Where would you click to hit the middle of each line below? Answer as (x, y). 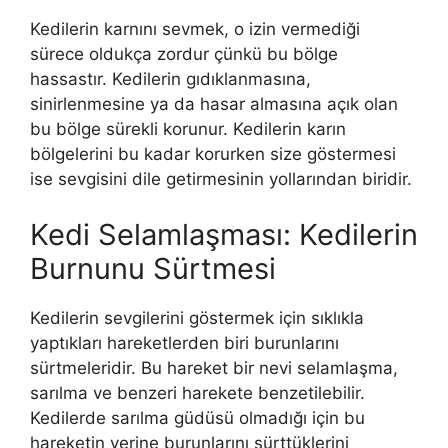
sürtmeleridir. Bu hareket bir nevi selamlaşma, (214, 367)
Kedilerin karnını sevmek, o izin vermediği (195, 29)
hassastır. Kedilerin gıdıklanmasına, (170, 79)
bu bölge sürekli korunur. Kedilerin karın (188, 129)
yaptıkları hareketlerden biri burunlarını (184, 342)
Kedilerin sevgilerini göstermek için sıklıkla (197, 317)
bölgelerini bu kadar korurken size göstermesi (213, 154)
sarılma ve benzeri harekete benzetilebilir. (197, 392)
